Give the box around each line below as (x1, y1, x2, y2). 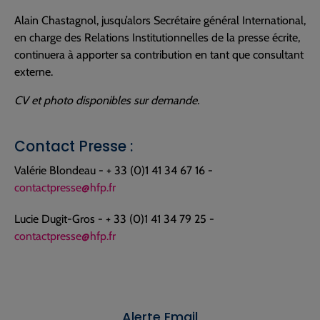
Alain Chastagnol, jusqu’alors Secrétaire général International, (14, 14, 306, 27)
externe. (14, 65, 53, 79)
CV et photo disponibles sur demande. (14, 94, 199, 107)
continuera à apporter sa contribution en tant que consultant (14, 48, 304, 61)
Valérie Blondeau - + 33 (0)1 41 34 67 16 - (14, 164, 213, 177)
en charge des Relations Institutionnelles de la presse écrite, (14, 31, 300, 44)
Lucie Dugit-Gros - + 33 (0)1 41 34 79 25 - (14, 212, 214, 226)
